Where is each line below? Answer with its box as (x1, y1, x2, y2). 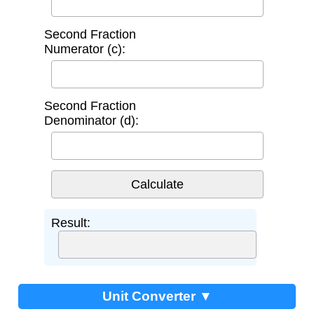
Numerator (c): (43, 42, 125, 57)
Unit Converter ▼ (102, 289, 212, 304)
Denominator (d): (43, 114, 139, 128)
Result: (50, 216, 90, 231)
